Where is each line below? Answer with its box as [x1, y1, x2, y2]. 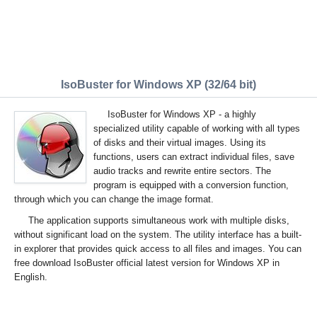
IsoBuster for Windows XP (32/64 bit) [61, 79, 256, 91]
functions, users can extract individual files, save [93, 151, 294, 162]
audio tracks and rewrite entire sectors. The [93, 166, 271, 176]
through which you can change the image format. [14, 194, 214, 204]
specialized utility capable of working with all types [93, 123, 300, 134]
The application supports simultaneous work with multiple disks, [28, 215, 289, 226]
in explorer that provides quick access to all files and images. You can [14, 243, 301, 254]
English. [14, 272, 47, 282]
